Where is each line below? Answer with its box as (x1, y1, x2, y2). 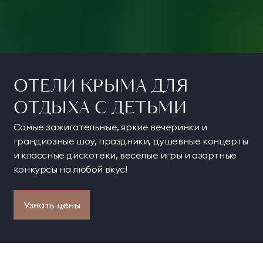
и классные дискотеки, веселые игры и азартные (13, 149, 237, 161)
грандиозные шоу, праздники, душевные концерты (13, 134, 248, 147)
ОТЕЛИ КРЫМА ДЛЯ (13, 78, 188, 96)
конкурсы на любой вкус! (13, 163, 127, 175)
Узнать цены (23, 198, 80, 211)
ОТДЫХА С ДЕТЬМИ (13, 100, 187, 117)
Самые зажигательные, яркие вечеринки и (13, 120, 207, 133)
